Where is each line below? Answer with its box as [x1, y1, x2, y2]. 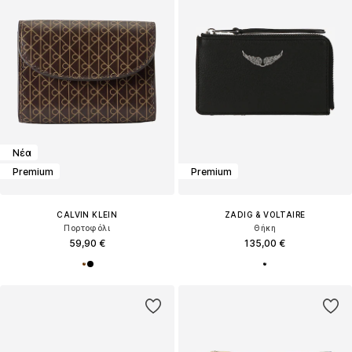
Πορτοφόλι [64, 223, 111, 233]
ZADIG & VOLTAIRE [225, 210, 306, 220]
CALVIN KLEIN [57, 210, 118, 220]
